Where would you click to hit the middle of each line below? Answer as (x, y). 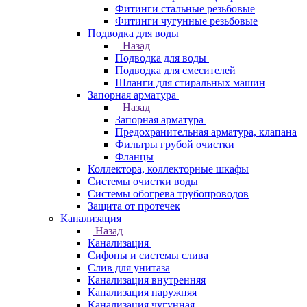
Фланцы (134, 157)
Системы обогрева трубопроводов (168, 194)
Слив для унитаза (129, 268)
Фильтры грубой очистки (175, 144)
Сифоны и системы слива (148, 255)
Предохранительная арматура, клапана (206, 132)
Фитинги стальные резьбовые (185, 9)
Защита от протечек (134, 206)
